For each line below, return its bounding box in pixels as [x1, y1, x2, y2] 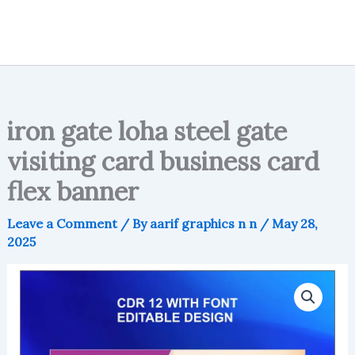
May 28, [271, 215, 318, 231]
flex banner [6, 174, 139, 208]
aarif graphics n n [149, 215, 260, 231]
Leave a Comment [6, 215, 117, 231]
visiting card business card [6, 144, 319, 177]
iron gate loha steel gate [6, 114, 287, 147]
